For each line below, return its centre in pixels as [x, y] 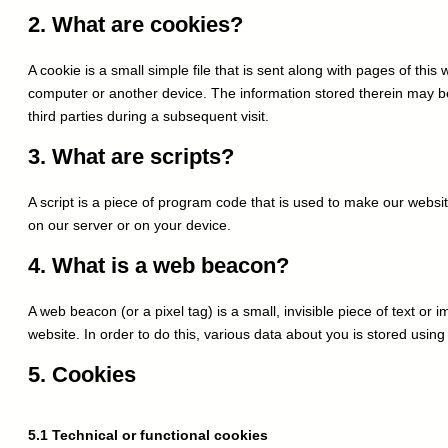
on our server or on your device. [129, 225]
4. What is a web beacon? [158, 266]
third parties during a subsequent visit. [148, 116]
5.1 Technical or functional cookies [148, 435]
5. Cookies [82, 375]
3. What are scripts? [131, 157]
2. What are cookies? [135, 25]
